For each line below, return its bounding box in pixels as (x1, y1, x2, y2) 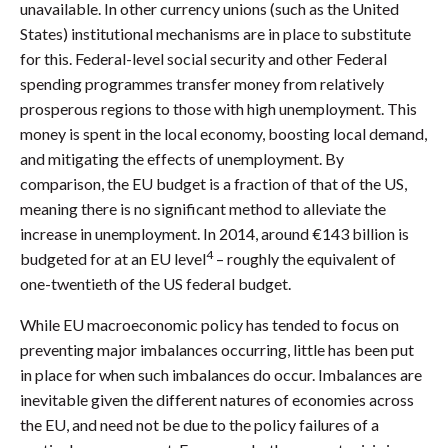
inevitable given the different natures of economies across (20, 390, 414, 410)
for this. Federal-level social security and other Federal (20, 49, 387, 69)
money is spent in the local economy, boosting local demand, (20, 124, 427, 144)
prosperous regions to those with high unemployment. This (20, 99, 417, 119)
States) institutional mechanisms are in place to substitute (20, 24, 411, 44)
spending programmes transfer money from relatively (20, 74, 384, 94)
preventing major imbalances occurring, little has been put (20, 340, 414, 360)
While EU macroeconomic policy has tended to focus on (20, 315, 399, 335)
